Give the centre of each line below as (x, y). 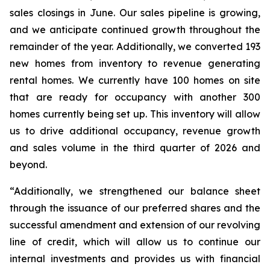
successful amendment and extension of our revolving (135, 225)
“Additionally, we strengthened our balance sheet (135, 191)
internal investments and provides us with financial (135, 259)
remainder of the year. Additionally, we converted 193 (135, 46)
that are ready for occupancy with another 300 (135, 97)
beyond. (28, 165)
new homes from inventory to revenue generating (135, 63)
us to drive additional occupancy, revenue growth (135, 131)
